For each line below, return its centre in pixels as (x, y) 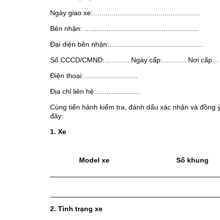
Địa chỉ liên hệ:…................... (95, 92)
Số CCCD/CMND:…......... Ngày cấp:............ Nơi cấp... (134, 60)
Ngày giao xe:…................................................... (125, 13)
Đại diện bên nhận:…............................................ (126, 44)
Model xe (94, 160)
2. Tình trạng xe (76, 209)
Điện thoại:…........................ (94, 76)
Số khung (192, 160)
